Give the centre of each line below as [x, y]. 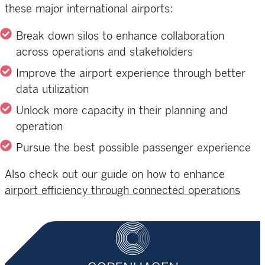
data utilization [53, 90]
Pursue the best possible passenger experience [134, 148]
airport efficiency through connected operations [122, 191]
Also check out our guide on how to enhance [115, 175]
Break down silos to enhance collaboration [120, 36]
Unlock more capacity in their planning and [122, 111]
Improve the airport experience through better [131, 74]
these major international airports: [89, 9]
